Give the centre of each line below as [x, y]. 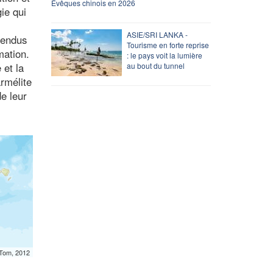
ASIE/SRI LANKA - [157, 34]
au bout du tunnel [155, 65]
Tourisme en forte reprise [168, 44]
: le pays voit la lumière [164, 55]
